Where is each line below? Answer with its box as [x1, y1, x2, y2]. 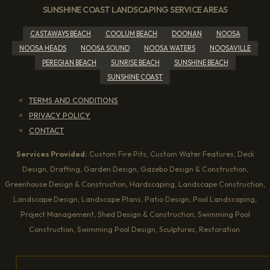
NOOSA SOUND [81, 43, 130, 52]
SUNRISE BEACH [110, 58, 160, 67]
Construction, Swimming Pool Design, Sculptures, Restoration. [28, 225, 242, 234]
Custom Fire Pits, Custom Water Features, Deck [87, 149, 254, 159]
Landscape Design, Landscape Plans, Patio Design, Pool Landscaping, [13, 195, 257, 204]
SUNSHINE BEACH [174, 58, 228, 67]
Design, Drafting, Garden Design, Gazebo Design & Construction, [22, 165, 248, 174]
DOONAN [171, 29, 202, 38]
